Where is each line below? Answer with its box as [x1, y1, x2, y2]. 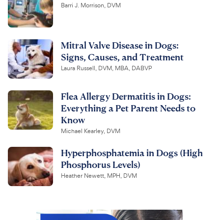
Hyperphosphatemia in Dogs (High [61, 146, 203, 158]
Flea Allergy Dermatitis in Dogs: [61, 90, 191, 102]
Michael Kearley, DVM [61, 127, 120, 135]
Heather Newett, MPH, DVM [61, 171, 137, 180]
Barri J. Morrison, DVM [61, 1, 121, 9]
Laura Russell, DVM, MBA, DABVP [61, 64, 152, 72]
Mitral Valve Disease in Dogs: [61, 39, 179, 51]
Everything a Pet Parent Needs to [61, 102, 195, 113]
